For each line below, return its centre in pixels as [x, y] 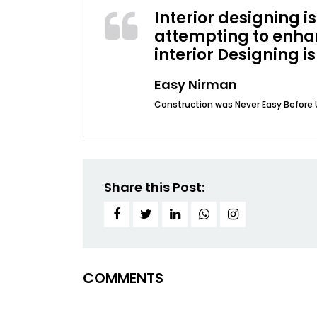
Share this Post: [154, 187]
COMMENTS [123, 278]
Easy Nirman [196, 85]
